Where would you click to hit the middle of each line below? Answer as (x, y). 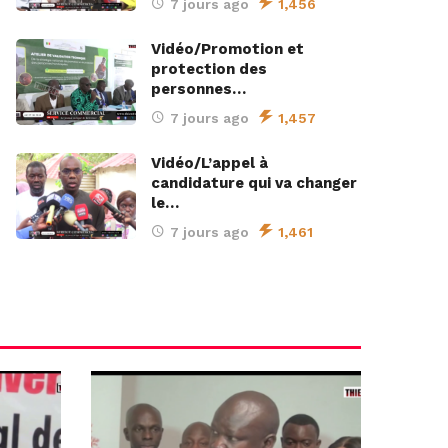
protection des (209, 69)
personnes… (198, 89)
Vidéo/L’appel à (209, 163)
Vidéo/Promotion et (227, 49)
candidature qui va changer (254, 183)
